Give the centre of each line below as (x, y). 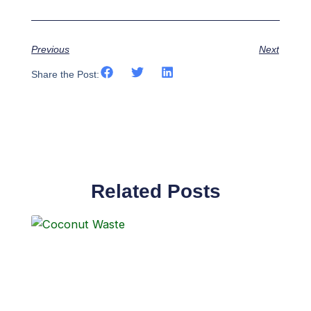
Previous (51, 50)
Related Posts (155, 191)
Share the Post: (66, 75)
